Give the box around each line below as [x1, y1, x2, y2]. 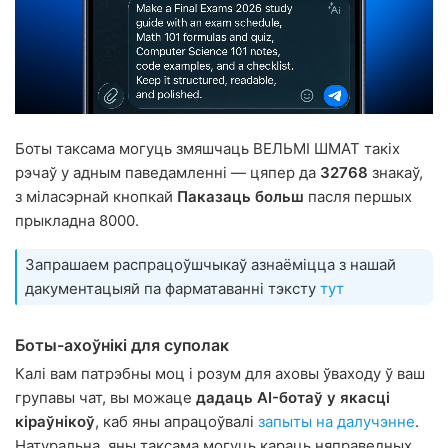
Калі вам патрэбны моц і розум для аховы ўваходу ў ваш [15, 363, 425, 383]
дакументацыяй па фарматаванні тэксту [25, 278, 320, 298]
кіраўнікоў [15, 411, 95, 431]
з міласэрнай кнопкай [15, 186, 177, 206]
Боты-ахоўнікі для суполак [15, 334, 229, 355]
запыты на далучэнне [258, 411, 415, 431]
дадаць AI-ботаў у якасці [196, 387, 390, 407]
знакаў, [368, 162, 423, 182]
